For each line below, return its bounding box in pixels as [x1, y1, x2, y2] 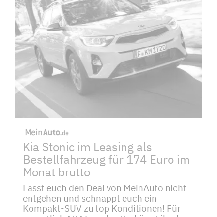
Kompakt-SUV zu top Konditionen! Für [23, 201, 181, 214]
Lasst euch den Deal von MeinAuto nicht [23, 181, 186, 194]
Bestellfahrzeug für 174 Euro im [23, 152, 190, 168]
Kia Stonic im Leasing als [23, 139, 152, 155]
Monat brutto [23, 164, 90, 180]
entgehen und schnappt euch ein [23, 191, 157, 204]
